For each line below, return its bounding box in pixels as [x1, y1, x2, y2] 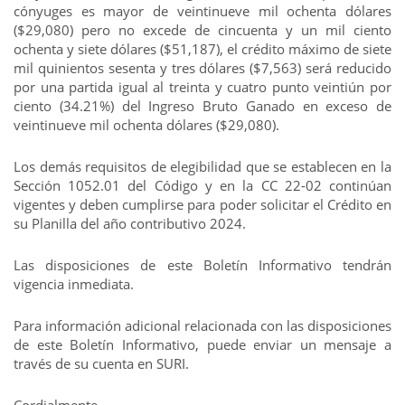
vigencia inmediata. [14, 275, 134, 293]
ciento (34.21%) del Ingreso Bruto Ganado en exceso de [14, 97, 391, 115]
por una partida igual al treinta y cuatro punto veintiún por [14, 78, 391, 96]
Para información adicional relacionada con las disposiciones [14, 316, 391, 334]
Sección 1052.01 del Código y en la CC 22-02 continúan [14, 176, 391, 194]
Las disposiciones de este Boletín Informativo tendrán [14, 256, 391, 274]
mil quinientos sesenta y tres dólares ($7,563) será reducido [14, 59, 391, 77]
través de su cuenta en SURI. [14, 354, 189, 372]
